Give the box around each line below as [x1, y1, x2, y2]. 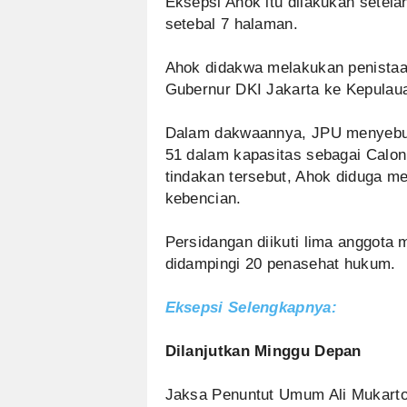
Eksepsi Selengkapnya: [164, 299, 337, 316]
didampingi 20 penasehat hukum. [164, 255, 396, 273]
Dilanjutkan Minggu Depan [164, 342, 362, 360]
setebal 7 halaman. [164, 15, 298, 33]
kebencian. [164, 190, 242, 207]
